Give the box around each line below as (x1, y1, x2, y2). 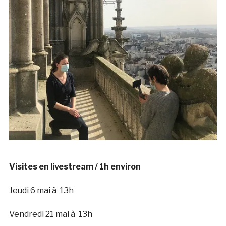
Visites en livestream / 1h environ (9, 162, 141, 172)
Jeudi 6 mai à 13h (9, 186, 74, 196)
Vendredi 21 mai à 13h (9, 209, 92, 219)
